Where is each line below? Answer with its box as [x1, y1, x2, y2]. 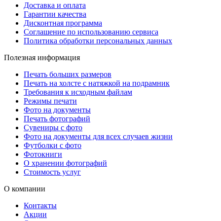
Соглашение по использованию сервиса [24, 27, 158, 36]
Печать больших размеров [24, 70, 111, 78]
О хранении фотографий [24, 158, 107, 167]
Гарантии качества [24, 9, 86, 18]
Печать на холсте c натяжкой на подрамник [24, 78, 170, 87]
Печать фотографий [24, 114, 90, 123]
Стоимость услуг [24, 167, 81, 176]
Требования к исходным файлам [24, 87, 132, 96]
